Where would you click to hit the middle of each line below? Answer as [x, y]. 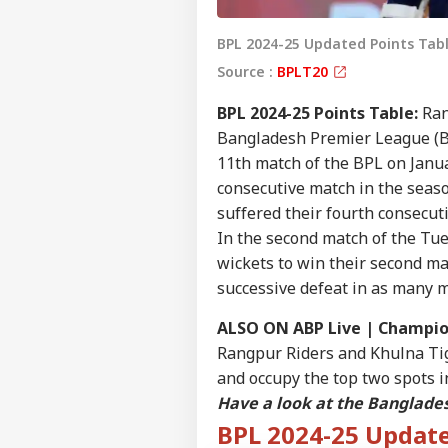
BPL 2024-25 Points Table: [317, 112]
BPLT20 [304, 71]
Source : [247, 71]
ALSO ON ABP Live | [297, 327]
